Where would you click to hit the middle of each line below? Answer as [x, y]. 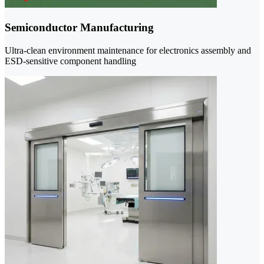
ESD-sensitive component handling [70, 61]
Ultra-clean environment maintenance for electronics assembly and [128, 50]
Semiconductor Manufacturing [79, 28]
